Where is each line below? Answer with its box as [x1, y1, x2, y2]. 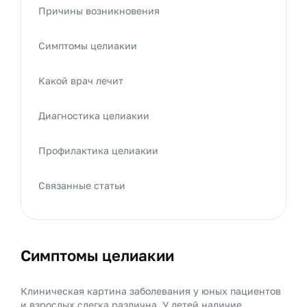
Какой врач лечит [38, 75, 123, 86]
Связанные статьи [38, 180, 125, 191]
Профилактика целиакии [38, 145, 158, 156]
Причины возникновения [38, 5, 160, 16]
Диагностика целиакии [38, 110, 149, 121]
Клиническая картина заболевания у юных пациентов [21, 285, 281, 297]
